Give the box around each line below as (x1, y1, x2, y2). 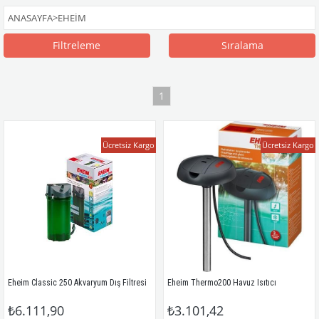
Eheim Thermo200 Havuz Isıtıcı (167, 278, 276, 288)
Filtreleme (53, 38, 101, 52)
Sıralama (221, 38, 263, 52)
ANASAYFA (8, 11, 53, 24)
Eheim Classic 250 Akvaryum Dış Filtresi (8, 278, 147, 288)
